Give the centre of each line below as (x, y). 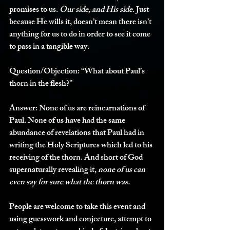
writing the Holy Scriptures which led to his (82, 146)
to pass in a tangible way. (50, 47)
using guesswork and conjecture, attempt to (81, 220)
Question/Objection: (44, 72)
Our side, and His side (96, 11)
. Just (141, 11)
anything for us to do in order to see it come (81, 35)
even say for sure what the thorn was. (70, 183)
